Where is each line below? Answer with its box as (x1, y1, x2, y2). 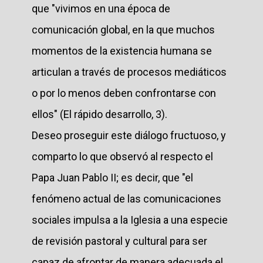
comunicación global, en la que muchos (32, 23, 215, 36)
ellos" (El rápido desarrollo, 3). (32, 107, 167, 120)
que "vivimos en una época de (32, 2, 170, 15)
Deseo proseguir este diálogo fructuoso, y (32, 129, 226, 141)
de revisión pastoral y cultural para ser (32, 234, 207, 247)
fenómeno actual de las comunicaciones (32, 192, 221, 205)
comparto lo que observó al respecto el (32, 150, 213, 163)
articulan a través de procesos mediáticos (32, 65, 227, 78)
